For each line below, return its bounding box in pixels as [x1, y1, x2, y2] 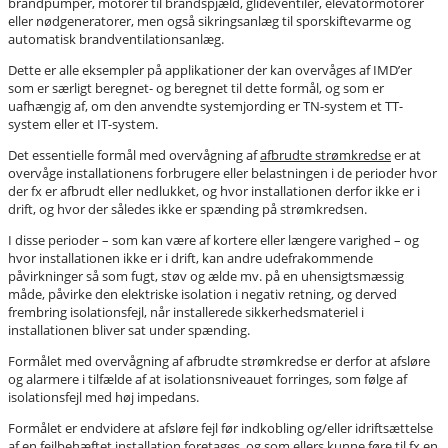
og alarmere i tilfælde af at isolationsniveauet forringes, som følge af [8, 370, 407, 388]
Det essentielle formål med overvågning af [8, 146, 260, 164]
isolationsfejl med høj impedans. [8, 388, 199, 406]
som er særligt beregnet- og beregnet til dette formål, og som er [8, 79, 384, 97]
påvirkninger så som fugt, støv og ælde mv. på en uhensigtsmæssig [8, 267, 404, 285]
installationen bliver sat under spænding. [8, 321, 250, 339]
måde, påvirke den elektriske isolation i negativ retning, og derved [8, 285, 397, 303]
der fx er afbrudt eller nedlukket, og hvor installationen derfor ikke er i [8, 182, 420, 200]
